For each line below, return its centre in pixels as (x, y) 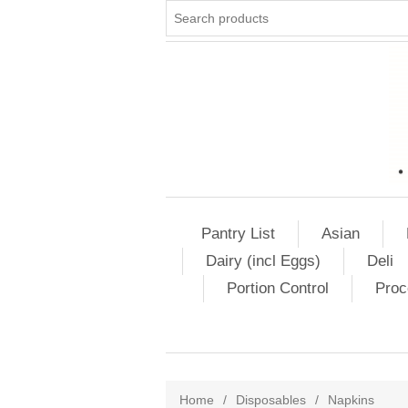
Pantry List (238, 234)
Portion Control (277, 288)
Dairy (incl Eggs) (263, 261)
